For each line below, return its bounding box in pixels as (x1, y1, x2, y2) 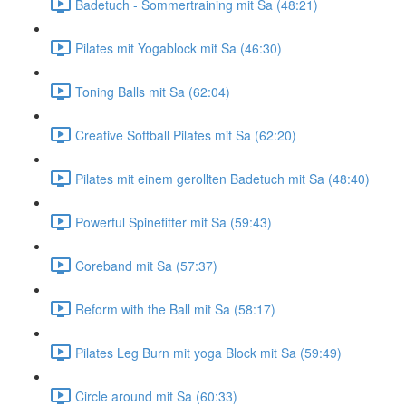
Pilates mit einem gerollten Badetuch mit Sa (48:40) (75, 169, 370, 188)
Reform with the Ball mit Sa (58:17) (75, 299, 275, 318)
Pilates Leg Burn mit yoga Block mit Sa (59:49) (75, 343, 342, 362)
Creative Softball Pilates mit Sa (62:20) (75, 125, 296, 144)
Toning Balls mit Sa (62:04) (75, 82, 230, 101)
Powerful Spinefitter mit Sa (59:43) (75, 212, 272, 231)
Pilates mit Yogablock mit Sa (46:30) (75, 38, 282, 57)
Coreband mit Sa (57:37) (75, 256, 217, 275)
